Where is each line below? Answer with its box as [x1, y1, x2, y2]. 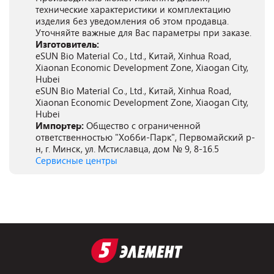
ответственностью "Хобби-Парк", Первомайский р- [35, 131, 255, 143]
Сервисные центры [35, 154, 117, 166]
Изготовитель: [35, 38, 99, 50]
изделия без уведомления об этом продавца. [35, 15, 229, 27]
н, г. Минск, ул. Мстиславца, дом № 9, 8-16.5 [35, 143, 219, 155]
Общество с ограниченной [86, 119, 201, 131]
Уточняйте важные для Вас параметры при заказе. [35, 26, 251, 39]
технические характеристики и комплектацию [35, 3, 231, 15]
